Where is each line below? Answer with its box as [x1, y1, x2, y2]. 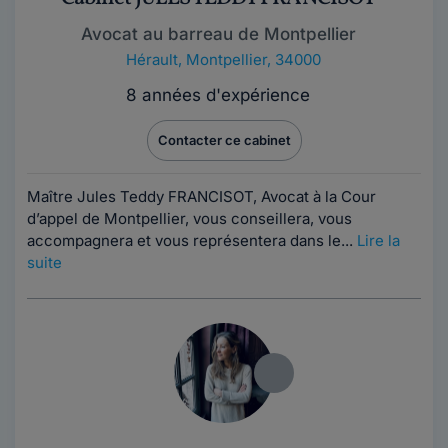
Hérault [125, 50, 178, 69]
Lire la [357, 231, 400, 250]
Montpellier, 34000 [185, 50, 321, 69]
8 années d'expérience [126, 85, 310, 105]
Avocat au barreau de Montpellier [80, 24, 356, 44]
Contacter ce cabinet [157, 132, 291, 148]
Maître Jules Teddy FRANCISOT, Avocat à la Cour [27, 187, 376, 206]
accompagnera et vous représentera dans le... [27, 231, 357, 250]
